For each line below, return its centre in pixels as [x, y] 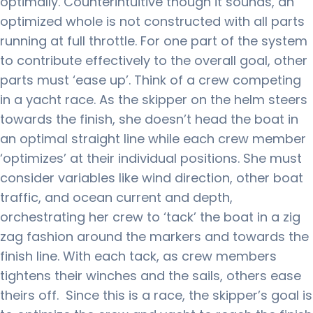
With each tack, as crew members [170, 256]
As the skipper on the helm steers [203, 100]
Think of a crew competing [218, 80]
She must [272, 158]
